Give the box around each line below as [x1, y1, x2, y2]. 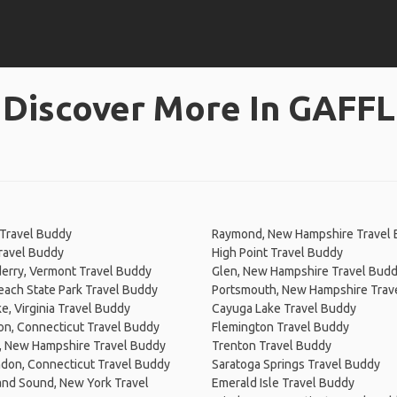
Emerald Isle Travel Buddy [212, 376, 354, 390]
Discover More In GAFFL [2, 89, 395, 127]
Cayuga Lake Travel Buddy [212, 301, 356, 315]
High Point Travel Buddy [212, 245, 343, 260]
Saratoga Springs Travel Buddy [212, 357, 380, 371]
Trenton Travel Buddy [212, 339, 331, 353]
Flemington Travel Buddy [212, 320, 349, 334]
